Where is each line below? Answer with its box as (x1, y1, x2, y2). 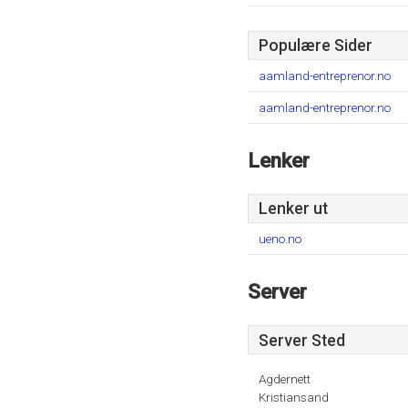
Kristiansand (259, 390, 329, 404)
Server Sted (259, 331, 345, 350)
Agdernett (259, 372, 311, 386)
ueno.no (259, 231, 301, 246)
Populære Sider (259, 36, 372, 55)
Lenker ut (259, 199, 328, 218)
